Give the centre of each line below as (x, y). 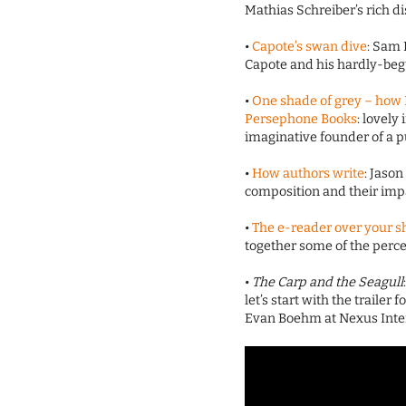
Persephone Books (301, 120)
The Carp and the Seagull (328, 283)
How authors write (309, 174)
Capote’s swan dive (310, 47)
